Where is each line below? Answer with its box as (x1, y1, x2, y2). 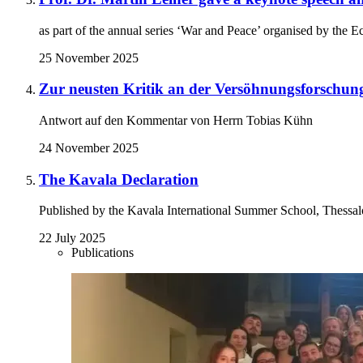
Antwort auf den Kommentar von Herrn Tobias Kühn (39, 113, 313, 128)
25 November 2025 (39, 50, 139, 65)
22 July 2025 (39, 231, 105, 246)
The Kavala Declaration (39, 170, 199, 188)
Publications (71, 246, 134, 260)
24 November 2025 (39, 141, 139, 156)
